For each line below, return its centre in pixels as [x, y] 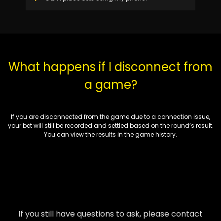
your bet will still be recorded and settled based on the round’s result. [110, 126]
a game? [110, 85]
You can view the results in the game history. [110, 134]
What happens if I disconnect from [110, 67]
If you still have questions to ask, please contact [110, 214]
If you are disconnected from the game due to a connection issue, [110, 117]
